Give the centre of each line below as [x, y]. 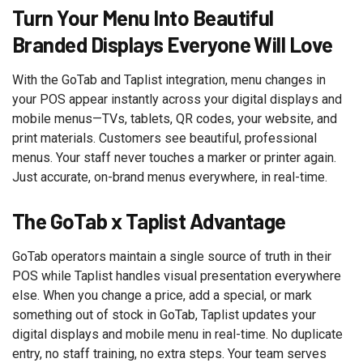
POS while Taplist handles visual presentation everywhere [177, 276]
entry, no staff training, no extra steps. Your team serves [169, 354]
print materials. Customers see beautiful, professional [164, 138]
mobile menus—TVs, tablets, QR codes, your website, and [175, 119]
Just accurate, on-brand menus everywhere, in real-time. [170, 177]
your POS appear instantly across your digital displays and [177, 99]
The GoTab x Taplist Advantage [149, 221]
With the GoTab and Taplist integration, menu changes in [169, 80]
